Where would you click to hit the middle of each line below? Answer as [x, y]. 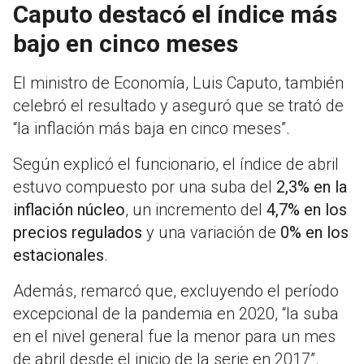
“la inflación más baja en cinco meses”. [152, 129]
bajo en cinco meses [126, 44]
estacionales [58, 256]
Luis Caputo [235, 83]
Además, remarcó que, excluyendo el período [176, 291]
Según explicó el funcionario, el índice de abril [176, 165]
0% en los [314, 233]
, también [311, 83]
